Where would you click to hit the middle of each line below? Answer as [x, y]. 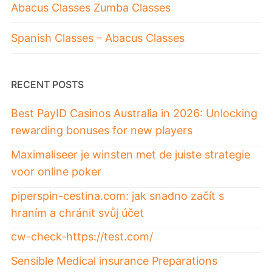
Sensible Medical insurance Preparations [114, 261]
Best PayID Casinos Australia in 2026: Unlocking [134, 113]
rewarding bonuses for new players [102, 130]
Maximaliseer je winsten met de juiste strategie [131, 154]
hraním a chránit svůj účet [77, 212]
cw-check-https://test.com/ [82, 237]
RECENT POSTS [47, 84]
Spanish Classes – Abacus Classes [98, 38]
